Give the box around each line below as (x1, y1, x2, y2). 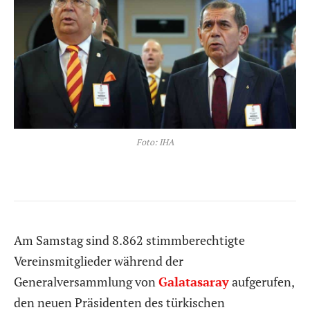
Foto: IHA (136, 136, 174, 148)
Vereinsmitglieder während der (14, 252, 183, 269)
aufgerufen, (229, 273, 294, 290)
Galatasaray (158, 273, 229, 290)
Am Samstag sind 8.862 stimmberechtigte (14, 231, 245, 248)
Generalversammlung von (14, 273, 158, 290)
